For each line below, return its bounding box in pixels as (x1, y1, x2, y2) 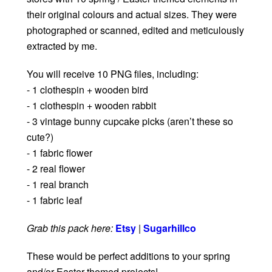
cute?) (27, 130, 53, 144)
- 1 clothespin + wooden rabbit (27, 98, 156, 113)
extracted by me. (27, 39, 97, 53)
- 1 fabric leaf (27, 193, 82, 208)
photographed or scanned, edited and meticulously (27, 23, 244, 38)
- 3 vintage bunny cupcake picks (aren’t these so (27, 114, 233, 129)
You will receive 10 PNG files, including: (27, 67, 199, 81)
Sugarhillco (143, 221, 196, 236)
